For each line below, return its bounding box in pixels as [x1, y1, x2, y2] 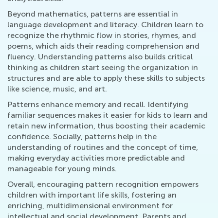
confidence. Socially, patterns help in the [7, 132, 157, 141]
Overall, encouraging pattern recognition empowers [7, 180, 199, 189]
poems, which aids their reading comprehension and [7, 41, 200, 51]
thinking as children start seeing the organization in [7, 63, 198, 72]
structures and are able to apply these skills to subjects [7, 73, 205, 83]
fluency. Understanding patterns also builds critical [7, 52, 193, 61]
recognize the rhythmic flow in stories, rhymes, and [7, 31, 196, 40]
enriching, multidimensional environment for [7, 201, 173, 210]
